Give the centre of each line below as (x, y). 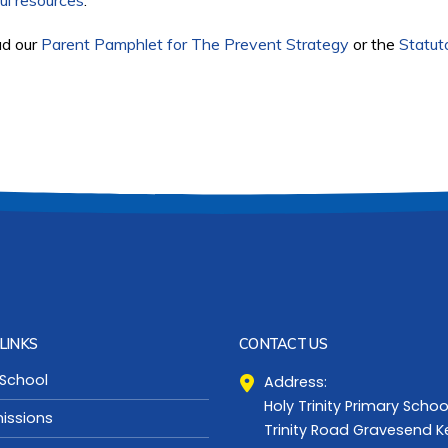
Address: (295, 381)
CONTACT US (283, 343)
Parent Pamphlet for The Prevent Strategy (195, 44)
